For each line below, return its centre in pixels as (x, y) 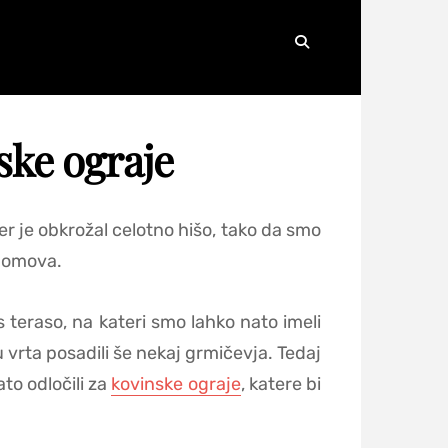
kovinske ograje (176, 384)
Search (332, 97)
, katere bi (281, 384)
